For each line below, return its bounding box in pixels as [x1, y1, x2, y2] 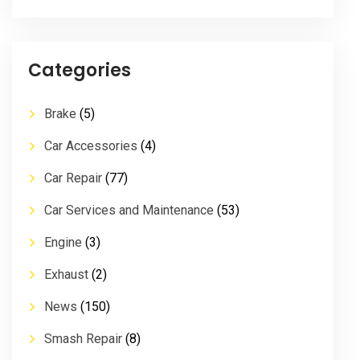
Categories [28, 58, 131, 84]
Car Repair [44, 170, 102, 186]
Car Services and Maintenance [44, 202, 214, 219]
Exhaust [44, 267, 88, 283]
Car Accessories [44, 138, 137, 154]
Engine [44, 235, 82, 251]
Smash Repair [44, 331, 122, 347]
